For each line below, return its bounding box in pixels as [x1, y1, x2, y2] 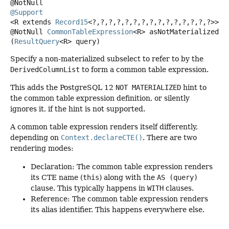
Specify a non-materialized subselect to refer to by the [10, 54, 203, 63]
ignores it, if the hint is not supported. [10, 104, 145, 113]
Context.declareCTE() [61, 133, 143, 142]
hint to [181, 83, 207, 91]
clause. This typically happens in [31, 184, 147, 192]
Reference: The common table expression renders [31, 194, 208, 203]
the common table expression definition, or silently [10, 94, 190, 102]
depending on [10, 133, 61, 142]
